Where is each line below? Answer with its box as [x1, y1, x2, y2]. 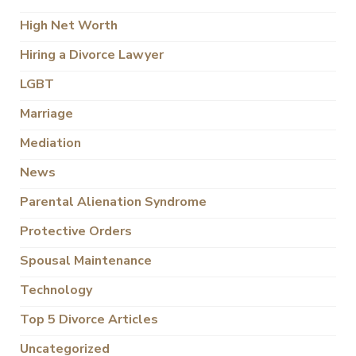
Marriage [20, 105, 73, 123]
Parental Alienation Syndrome [20, 193, 207, 211]
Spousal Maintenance [20, 252, 152, 270]
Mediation [20, 134, 81, 153]
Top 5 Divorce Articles [20, 311, 158, 329]
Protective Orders [20, 222, 132, 241]
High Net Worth [20, 17, 118, 35]
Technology [20, 281, 92, 300]
